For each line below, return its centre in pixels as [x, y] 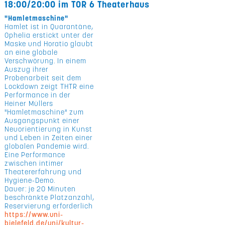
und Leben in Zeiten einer [49, 138]
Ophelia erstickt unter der [49, 35]
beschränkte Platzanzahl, [50, 197]
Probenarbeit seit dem [43, 78]
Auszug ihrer [27, 69]
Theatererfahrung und [43, 172]
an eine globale [31, 52]
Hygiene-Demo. [30, 180]
